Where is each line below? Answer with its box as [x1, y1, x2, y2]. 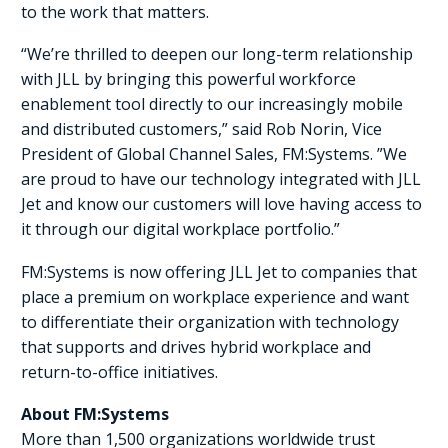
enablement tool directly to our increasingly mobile [21, 93, 403, 116]
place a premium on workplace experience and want [21, 285, 409, 308]
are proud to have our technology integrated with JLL [21, 168, 421, 191]
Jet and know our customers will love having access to [21, 193, 422, 216]
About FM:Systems [21, 403, 169, 426]
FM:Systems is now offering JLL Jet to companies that [21, 260, 417, 283]
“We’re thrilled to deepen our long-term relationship [21, 43, 413, 66]
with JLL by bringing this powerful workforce [21, 68, 356, 91]
